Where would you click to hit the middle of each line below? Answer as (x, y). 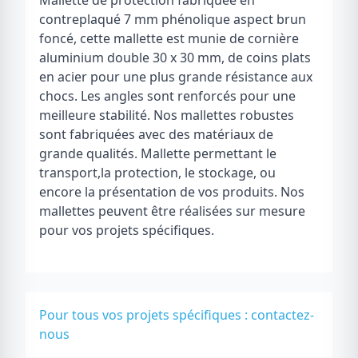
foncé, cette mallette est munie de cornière (169, 38)
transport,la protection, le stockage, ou (157, 173)
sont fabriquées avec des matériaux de (156, 134)
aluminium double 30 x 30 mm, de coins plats (175, 58)
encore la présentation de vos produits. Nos (172, 192)
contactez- (282, 315)
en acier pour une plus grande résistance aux (176, 77)
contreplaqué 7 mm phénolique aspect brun (173, 19)
